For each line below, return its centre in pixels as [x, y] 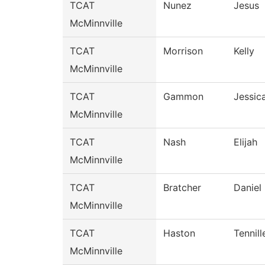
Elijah [245, 142]
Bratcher [182, 188]
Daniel [248, 188]
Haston [179, 233]
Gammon [183, 96]
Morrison [183, 51]
